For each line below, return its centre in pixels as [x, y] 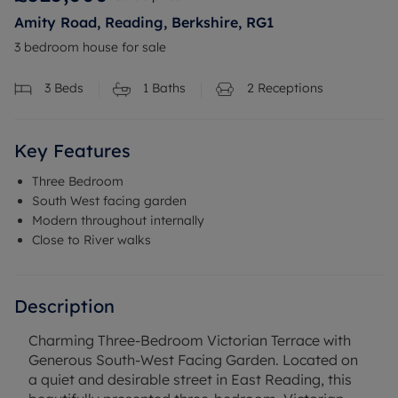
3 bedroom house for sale [90, 47]
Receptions [289, 88]
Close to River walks [92, 240]
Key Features [72, 151]
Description [64, 306]
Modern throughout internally [118, 221]
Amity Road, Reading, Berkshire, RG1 [144, 22]
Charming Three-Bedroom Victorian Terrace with [190, 341]
